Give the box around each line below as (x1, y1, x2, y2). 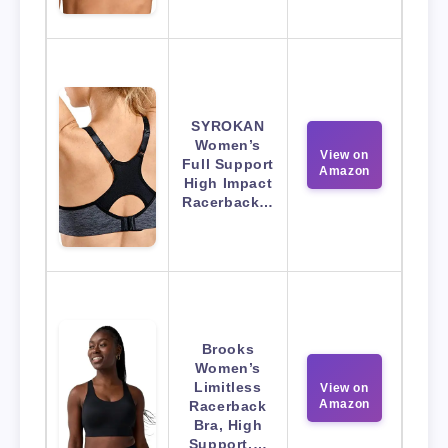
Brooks (201, 341, 255, 358)
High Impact (183, 175, 273, 192)
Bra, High (193, 417, 263, 434)
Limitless (194, 379, 262, 396)
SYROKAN (191, 118, 265, 135)
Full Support (181, 156, 275, 173)
